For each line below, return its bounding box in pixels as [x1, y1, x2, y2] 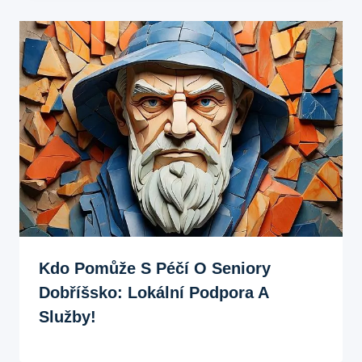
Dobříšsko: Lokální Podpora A [39, 283, 268, 301]
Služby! [39, 307, 96, 326]
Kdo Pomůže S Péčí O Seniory [39, 259, 271, 277]
